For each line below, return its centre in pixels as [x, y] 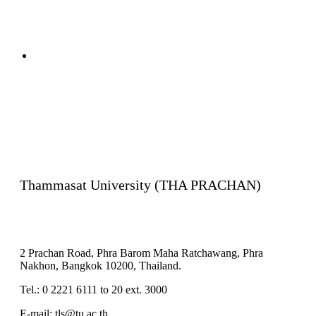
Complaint [57, 55]
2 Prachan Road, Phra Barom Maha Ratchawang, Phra [141, 253]
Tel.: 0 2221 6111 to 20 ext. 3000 [93, 289]
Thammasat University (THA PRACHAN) [140, 185]
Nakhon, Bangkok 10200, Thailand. [101, 265]
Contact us [50, 131]
